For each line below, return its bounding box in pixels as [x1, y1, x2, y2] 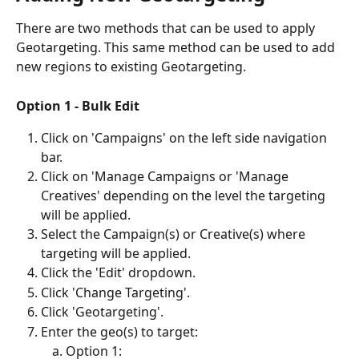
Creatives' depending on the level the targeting [41, 187, 329, 205]
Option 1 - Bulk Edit [16, 96, 139, 115]
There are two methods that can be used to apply [16, 19, 318, 38]
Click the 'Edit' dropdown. [41, 264, 196, 282]
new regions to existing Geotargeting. [16, 58, 252, 76]
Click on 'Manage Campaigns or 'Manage [41, 167, 292, 186]
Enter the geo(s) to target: [41, 322, 198, 341]
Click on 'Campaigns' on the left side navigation [41, 129, 330, 147]
